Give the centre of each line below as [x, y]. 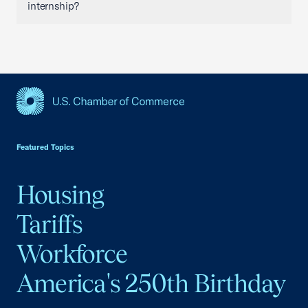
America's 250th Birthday [151, 283]
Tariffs [50, 224]
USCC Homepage [60, 122]
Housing [60, 194]
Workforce [72, 253]
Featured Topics [45, 147]
